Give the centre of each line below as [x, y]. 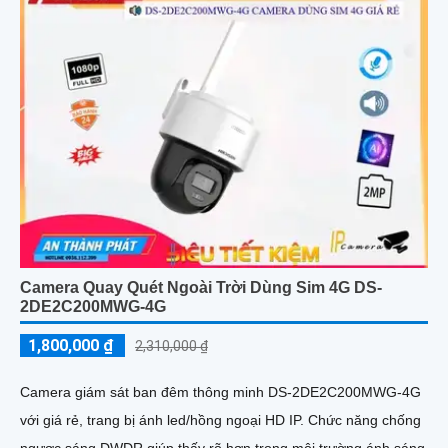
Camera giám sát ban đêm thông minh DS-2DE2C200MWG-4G [220, 392]
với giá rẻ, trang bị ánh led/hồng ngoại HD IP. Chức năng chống [164, 420]
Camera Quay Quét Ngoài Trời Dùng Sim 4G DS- [201, 288]
